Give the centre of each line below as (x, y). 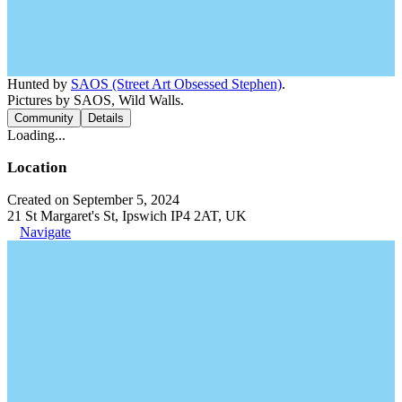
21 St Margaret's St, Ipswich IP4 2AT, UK (127, 216)
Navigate (45, 232)
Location (37, 167)
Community (44, 118)
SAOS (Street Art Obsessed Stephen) (176, 84)
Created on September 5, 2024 (93, 200)
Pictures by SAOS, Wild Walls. (96, 100)
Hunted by (39, 84)
